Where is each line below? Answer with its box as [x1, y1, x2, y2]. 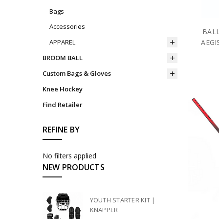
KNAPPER [89, 205, 118, 215]
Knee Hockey [42, 85, 83, 94]
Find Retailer [42, 100, 83, 109]
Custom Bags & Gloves [42, 69, 111, 78]
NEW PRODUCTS [42, 162, 105, 173]
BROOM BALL [42, 53, 83, 63]
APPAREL [49, 38, 75, 47]
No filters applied [42, 151, 96, 161]
